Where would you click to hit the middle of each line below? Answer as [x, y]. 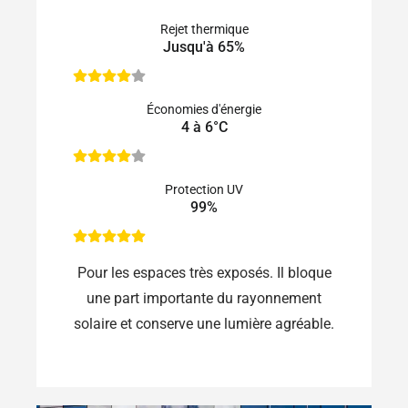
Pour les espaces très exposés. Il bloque [204, 273]
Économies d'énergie [204, 110]
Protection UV [204, 190]
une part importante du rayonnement [204, 299]
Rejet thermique [204, 30]
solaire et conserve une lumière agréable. [204, 324]
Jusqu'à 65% [204, 47]
